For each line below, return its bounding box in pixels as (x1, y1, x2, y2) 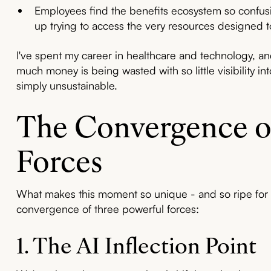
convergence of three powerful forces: (16, 201, 199, 215)
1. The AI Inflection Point (16, 227, 256, 260)
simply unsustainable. (16, 78, 117, 92)
